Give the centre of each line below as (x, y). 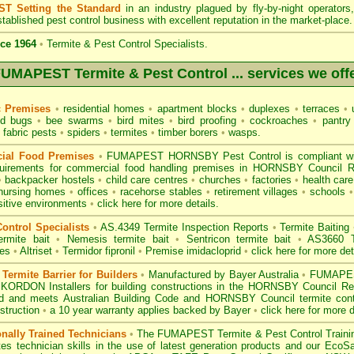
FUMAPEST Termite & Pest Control (240, 334)
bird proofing (207, 121)
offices (92, 192)
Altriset (36, 251)
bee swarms (75, 121)
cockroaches (279, 121)
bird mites (141, 121)
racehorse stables (161, 192)
